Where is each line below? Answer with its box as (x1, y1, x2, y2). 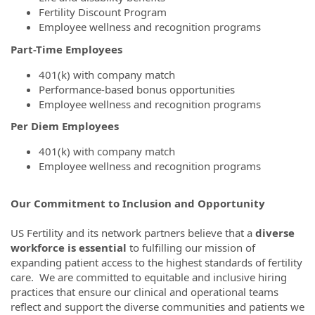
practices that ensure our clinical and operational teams (11, 284, 278, 299)
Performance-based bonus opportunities (39, 82, 235, 96)
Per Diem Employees (11, 119, 119, 133)
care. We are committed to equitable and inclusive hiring (11, 269, 287, 284)
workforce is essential (11, 240, 127, 255)
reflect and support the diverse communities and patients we (11, 299, 304, 314)
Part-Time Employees (11, 41, 122, 56)
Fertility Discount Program (39, 5, 167, 19)
